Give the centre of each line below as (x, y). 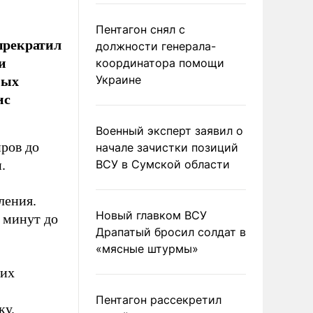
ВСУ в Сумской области (163, 164)
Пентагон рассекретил (159, 300)
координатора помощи (160, 63)
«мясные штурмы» (147, 249)
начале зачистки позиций (167, 147)
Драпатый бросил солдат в (171, 232)
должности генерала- (156, 46)
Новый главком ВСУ (151, 215)
